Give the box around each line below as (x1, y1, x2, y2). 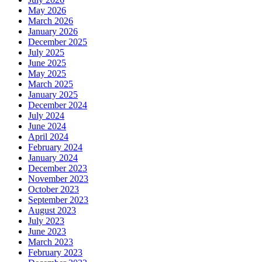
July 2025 (28, 47, 64, 57)
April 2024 (28, 131, 68, 142)
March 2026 (28, 15, 73, 26)
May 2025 (28, 68, 66, 78)
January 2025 (28, 89, 78, 99)
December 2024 (28, 99, 87, 110)
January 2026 (28, 26, 78, 36)
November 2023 (28, 173, 88, 184)
